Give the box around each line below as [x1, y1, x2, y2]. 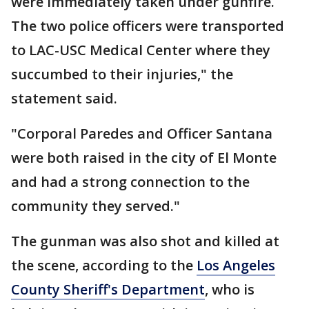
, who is [205, 280, 255, 299]
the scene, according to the [11, 256, 197, 275]
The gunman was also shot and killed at [11, 232, 279, 250]
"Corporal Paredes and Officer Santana [11, 124, 272, 143]
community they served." [11, 197, 180, 215]
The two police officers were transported [11, 17, 284, 35]
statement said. [11, 89, 117, 108]
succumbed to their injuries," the [11, 65, 233, 83]
